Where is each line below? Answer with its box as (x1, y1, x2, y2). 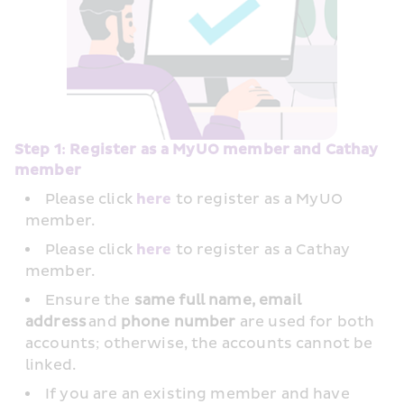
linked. (25, 356, 77, 375)
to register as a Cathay (171, 241, 351, 260)
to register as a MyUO (171, 190, 343, 209)
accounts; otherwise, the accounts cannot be (25, 335, 373, 353)
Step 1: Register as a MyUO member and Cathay (14, 141, 379, 160)
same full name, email (130, 291, 301, 310)
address (25, 313, 87, 332)
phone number (120, 313, 236, 332)
